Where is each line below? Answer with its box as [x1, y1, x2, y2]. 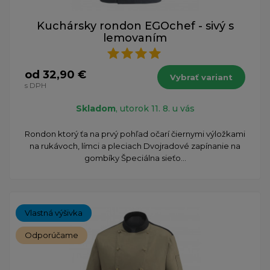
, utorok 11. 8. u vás [115, 102, 195, 114]
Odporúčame [25, 230, 78, 240]
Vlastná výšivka [25, 207, 83, 218]
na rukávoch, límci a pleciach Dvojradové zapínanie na [30, 140, 240, 151]
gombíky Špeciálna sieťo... [84, 152, 186, 163]
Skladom [75, 102, 116, 114]
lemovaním [103, 31, 167, 45]
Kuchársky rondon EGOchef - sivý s [36, 19, 234, 33]
